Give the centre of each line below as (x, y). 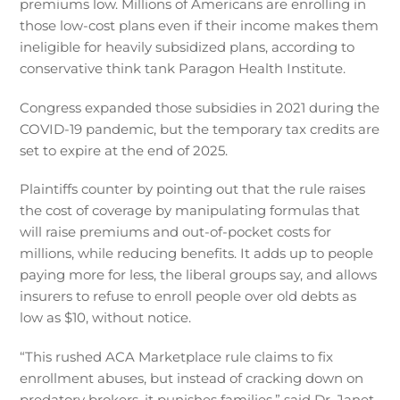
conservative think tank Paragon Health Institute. (183, 69)
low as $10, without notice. (106, 318)
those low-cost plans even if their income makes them (200, 26)
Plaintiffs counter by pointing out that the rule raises (193, 189)
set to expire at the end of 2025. (124, 150)
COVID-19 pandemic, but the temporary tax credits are (200, 129)
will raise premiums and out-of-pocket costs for (176, 232)
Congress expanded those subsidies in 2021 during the (200, 107)
